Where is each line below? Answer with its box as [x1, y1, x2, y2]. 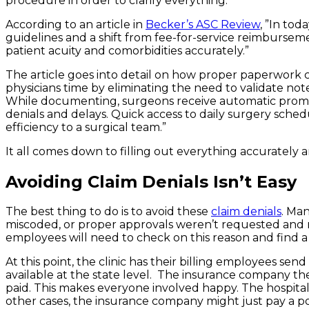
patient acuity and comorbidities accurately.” [6, 43, 249, 57]
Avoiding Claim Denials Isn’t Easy [6, 171, 297, 192]
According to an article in [6, 17, 146, 31]
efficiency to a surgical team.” [6, 120, 166, 134]
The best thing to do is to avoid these [6, 205, 211, 219]
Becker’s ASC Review [146, 17, 260, 31]
